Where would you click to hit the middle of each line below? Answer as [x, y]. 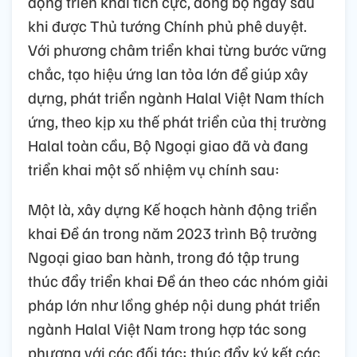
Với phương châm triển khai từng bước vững [177, 49]
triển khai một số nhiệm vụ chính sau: [154, 169]
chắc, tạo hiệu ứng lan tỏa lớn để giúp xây [168, 73]
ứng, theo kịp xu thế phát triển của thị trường [177, 121]
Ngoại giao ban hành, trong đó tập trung [164, 256]
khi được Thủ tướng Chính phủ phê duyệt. [167, 25]
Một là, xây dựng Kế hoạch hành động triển [173, 208]
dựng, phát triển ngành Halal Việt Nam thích [176, 97]
